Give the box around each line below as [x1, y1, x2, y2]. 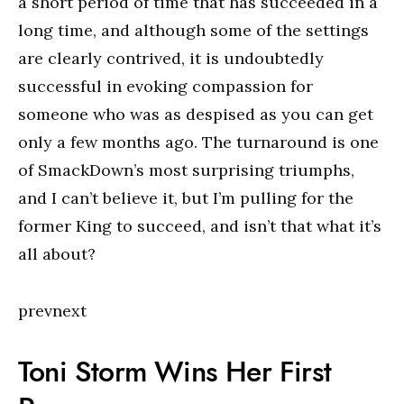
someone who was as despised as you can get [18, 104, 373, 124]
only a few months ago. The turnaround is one [18, 132, 379, 152]
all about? [18, 243, 96, 264]
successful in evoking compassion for [18, 76, 313, 96]
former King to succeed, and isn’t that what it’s [18, 216, 381, 236]
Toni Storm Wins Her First [18, 352, 332, 391]
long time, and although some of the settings [18, 20, 369, 41]
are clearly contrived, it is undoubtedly [18, 48, 324, 69]
